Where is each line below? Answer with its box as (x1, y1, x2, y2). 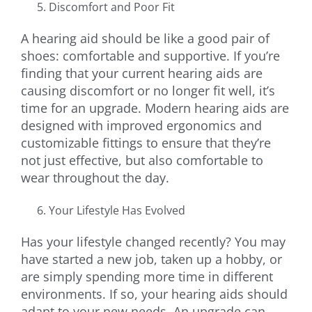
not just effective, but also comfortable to (21, 151, 263, 169)
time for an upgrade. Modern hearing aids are (21, 99, 289, 116)
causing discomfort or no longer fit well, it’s (21, 81, 275, 99)
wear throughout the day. (21, 169, 169, 186)
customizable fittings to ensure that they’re (21, 134, 271, 151)
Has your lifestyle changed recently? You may (21, 233, 286, 250)
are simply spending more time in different (21, 267, 273, 285)
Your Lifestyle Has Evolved (49, 202, 185, 218)
